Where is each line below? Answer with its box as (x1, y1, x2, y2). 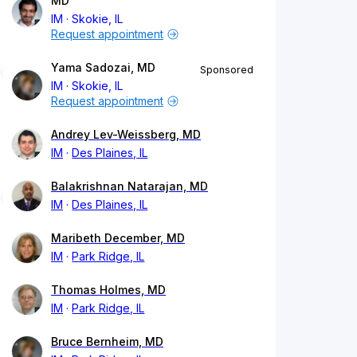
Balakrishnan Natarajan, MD (51, 179, 208, 194)
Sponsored (200, 64, 253, 76)
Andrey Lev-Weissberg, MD (51, 127, 201, 142)
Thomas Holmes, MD (51, 283, 166, 297)
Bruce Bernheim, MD (51, 335, 163, 349)
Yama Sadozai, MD (51, 61, 155, 75)
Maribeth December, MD (51, 231, 185, 245)
